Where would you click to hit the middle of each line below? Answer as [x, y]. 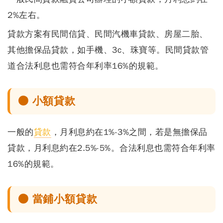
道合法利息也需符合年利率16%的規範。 [86, 66]
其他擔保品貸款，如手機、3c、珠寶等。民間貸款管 [108, 50]
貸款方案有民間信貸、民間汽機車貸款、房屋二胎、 [108, 34]
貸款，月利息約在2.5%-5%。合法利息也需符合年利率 [111, 148]
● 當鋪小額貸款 [58, 199]
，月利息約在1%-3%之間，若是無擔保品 [129, 132]
